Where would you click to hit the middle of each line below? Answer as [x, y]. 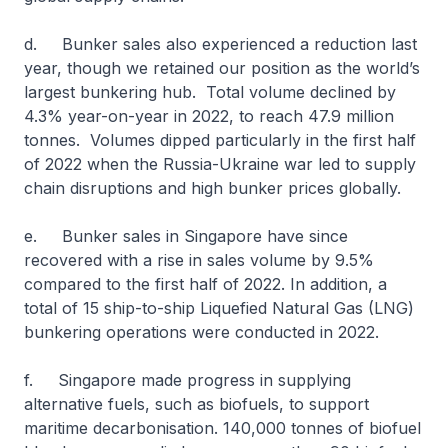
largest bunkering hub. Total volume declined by [210, 92]
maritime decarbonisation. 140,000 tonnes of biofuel [222, 428]
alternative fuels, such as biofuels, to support [196, 404]
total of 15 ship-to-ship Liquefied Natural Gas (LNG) [219, 308]
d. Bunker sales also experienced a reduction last [220, 44]
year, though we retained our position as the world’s [222, 68]
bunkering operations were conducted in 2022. [201, 332]
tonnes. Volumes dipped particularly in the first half [220, 140]
